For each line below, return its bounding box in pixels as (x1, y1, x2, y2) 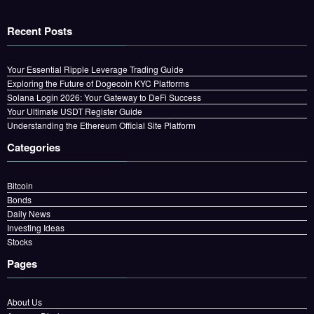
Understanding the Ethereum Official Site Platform (7, 118, 196, 131)
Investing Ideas (7, 221, 64, 233)
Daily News (7, 207, 50, 219)
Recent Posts (7, 22, 72, 39)
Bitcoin (7, 179, 33, 191)
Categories (7, 139, 60, 155)
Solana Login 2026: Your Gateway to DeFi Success (7, 90, 201, 103)
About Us (7, 295, 42, 308)
